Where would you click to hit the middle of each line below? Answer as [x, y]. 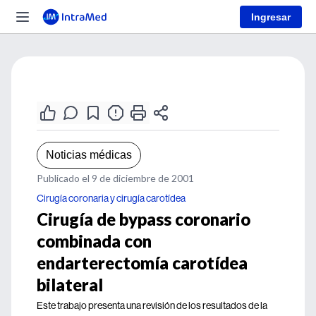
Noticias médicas [89, 155]
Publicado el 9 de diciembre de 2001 [115, 178]
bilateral [70, 285]
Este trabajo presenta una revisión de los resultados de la [152, 305]
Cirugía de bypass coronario [144, 219]
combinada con [94, 241]
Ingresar [271, 17]
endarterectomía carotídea [142, 263]
